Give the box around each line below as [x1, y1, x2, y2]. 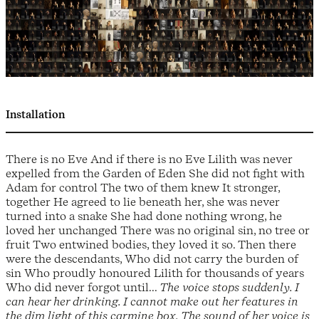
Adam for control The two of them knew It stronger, [6, 180, 280, 195]
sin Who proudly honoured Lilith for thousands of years [6, 266, 304, 281]
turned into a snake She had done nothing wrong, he [6, 209, 282, 224]
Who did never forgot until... [6, 280, 159, 295]
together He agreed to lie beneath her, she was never [6, 194, 280, 209]
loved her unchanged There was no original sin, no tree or [6, 223, 310, 238]
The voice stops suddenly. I [159, 280, 299, 295]
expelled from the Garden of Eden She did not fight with [6, 166, 305, 181]
